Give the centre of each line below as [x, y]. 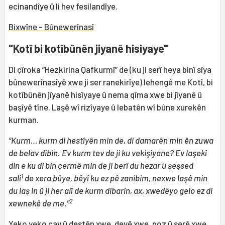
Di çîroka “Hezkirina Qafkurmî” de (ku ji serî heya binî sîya [110, 70]
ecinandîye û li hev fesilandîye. [63, 6]
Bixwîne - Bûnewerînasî [51, 27]
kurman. [24, 120]
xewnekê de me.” [39, 203]
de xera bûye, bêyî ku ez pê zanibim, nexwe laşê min [115, 178]
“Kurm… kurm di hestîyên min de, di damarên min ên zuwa [111, 140]
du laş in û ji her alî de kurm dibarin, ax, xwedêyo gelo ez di [110, 191]
